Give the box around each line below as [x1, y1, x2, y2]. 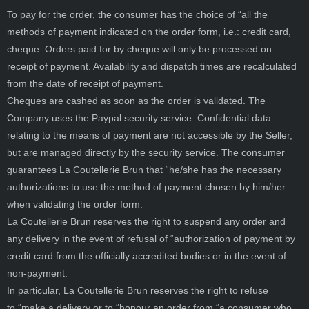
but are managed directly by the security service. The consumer [7, 146, 285, 158]
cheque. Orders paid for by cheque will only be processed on [7, 43, 272, 54]
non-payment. [7, 267, 68, 279]
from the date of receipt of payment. [7, 77, 163, 89]
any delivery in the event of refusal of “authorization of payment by [7, 232, 295, 244]
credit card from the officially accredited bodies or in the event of [7, 250, 286, 261]
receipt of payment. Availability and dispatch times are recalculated [7, 60, 297, 72]
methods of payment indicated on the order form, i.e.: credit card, [7, 26, 291, 37]
